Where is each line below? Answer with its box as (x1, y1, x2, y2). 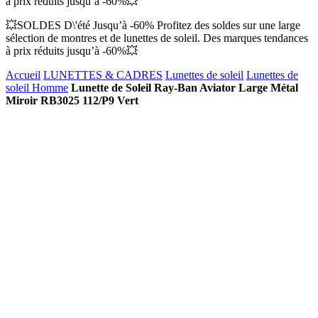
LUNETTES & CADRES (43, 69, 163, 81)
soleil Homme (6, 82, 68, 94)
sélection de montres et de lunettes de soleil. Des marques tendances (6, 32, 308, 44)
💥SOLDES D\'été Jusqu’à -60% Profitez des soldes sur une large (6, 19, 300, 31)
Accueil (6, 69, 40, 81)
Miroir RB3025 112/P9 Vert (6, 94, 138, 106)
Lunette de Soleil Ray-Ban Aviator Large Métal (71, 82, 298, 94)
